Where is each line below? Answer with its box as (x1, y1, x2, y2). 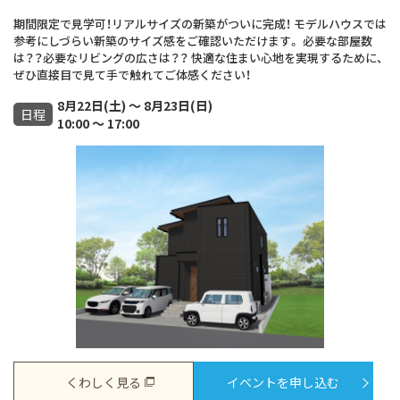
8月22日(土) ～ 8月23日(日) (57, 96, 212, 114)
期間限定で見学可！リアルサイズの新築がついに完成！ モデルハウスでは (13, 14, 387, 32)
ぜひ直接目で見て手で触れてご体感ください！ (13, 65, 251, 83)
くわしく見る (65, 372, 141, 391)
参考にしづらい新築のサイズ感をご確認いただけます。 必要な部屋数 (13, 31, 372, 49)
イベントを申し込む (227, 372, 340, 391)
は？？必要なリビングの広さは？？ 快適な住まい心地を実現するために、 (13, 48, 383, 66)
